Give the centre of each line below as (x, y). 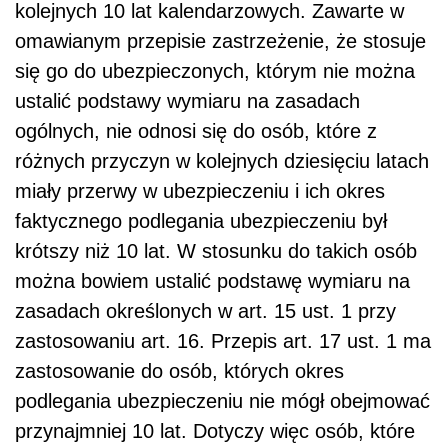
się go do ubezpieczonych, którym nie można (215, 71)
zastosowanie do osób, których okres (179, 371)
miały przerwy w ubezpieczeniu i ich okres (200, 191)
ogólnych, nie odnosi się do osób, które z (196, 131)
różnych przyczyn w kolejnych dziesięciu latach (222, 161)
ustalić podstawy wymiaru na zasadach (187, 101)
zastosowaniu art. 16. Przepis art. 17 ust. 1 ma (223, 341)
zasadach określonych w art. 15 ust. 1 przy (205, 311)
